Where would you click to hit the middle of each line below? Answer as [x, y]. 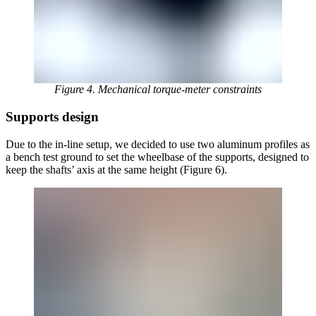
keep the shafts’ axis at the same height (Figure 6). [116, 169]
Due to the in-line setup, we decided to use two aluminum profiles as [158, 144]
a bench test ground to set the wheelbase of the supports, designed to [157, 157]
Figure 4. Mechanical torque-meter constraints [158, 90]
